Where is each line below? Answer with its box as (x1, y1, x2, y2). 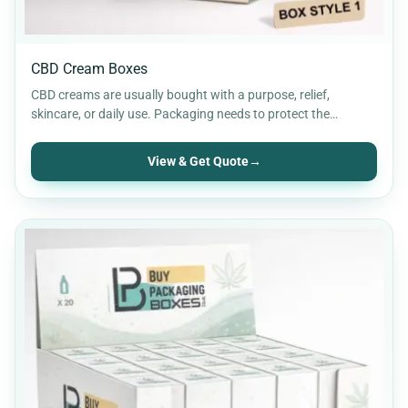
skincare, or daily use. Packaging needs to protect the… (31, 106, 338, 121)
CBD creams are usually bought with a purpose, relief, (31, 87, 330, 102)
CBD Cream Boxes (31, 59, 148, 77)
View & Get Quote (147, 153, 249, 169)
